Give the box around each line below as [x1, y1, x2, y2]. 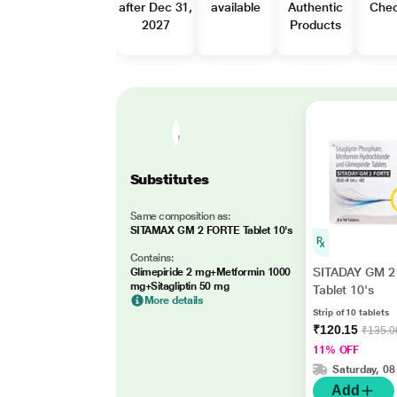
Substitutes [129, 170, 209, 188]
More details [144, 293, 204, 307]
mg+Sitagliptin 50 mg [129, 279, 230, 292]
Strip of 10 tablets [312, 307, 389, 317]
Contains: [129, 251, 174, 264]
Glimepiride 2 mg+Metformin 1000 [129, 265, 291, 278]
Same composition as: [129, 209, 230, 222]
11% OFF [312, 344, 360, 356]
